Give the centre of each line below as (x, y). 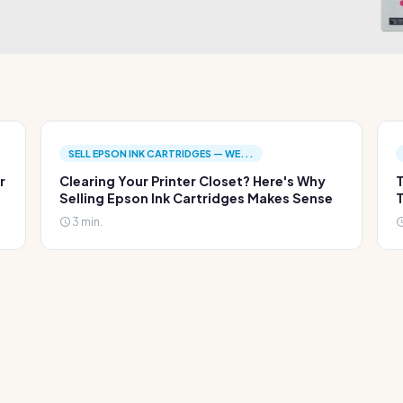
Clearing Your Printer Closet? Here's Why (193, 181)
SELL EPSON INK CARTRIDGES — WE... (161, 153)
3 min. (87, 221)
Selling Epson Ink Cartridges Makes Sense (197, 198)
